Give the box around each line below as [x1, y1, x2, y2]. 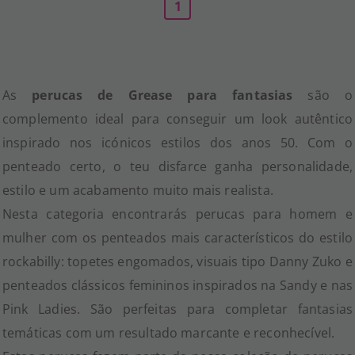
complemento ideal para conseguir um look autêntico [2, 110, 353, 128]
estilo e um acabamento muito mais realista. [2, 181, 273, 200]
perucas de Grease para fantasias [32, 86, 293, 105]
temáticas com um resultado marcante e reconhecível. [2, 324, 335, 342]
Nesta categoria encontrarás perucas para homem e [2, 205, 353, 223]
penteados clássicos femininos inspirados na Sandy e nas [2, 277, 353, 295]
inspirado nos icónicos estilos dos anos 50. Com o [2, 134, 353, 152]
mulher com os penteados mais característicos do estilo [2, 229, 353, 247]
